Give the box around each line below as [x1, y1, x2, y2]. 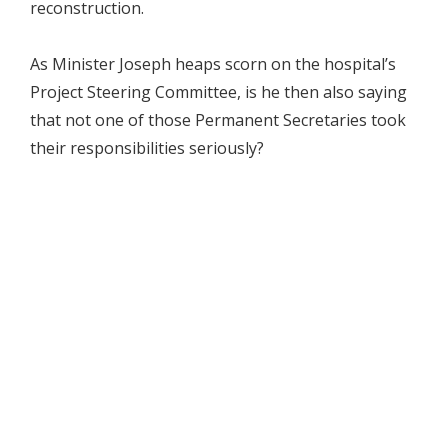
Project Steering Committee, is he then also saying [30, 81, 407, 104]
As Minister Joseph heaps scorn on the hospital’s [30, 53, 396, 76]
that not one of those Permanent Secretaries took [30, 109, 406, 132]
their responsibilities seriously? [30, 137, 264, 160]
